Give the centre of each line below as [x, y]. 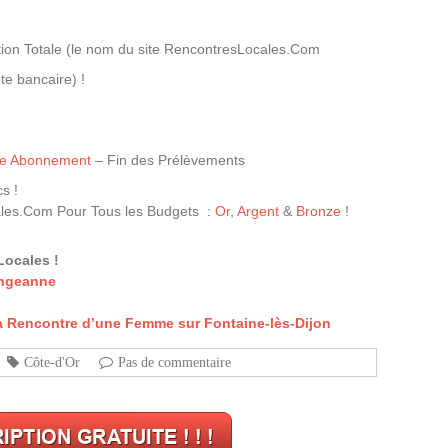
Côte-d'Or [52, 362]
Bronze [318, 211]
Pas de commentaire [174, 362]
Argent [258, 211]
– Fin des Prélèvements [168, 160]
